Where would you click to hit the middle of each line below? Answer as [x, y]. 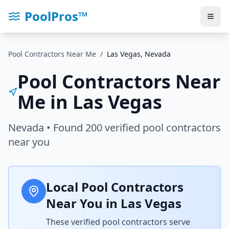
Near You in [83, 203]
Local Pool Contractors [115, 187]
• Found [65, 128]
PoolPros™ [56, 16]
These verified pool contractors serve [118, 222]
